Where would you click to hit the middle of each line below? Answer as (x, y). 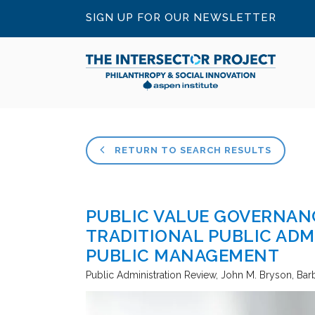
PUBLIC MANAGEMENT (183, 256)
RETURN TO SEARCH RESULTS (192, 150)
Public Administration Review (151, 275)
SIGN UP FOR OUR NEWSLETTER (181, 18)
